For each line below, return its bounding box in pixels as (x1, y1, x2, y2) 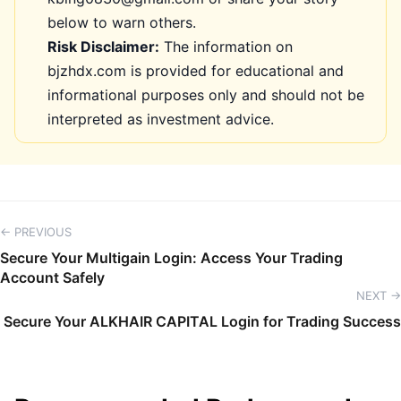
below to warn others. (47, 13, 196, 31)
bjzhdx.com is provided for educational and (47, 62, 344, 80)
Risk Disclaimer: (47, 38, 159, 55)
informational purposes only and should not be (47, 86, 364, 104)
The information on (159, 38, 293, 55)
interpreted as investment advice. (47, 110, 274, 128)
